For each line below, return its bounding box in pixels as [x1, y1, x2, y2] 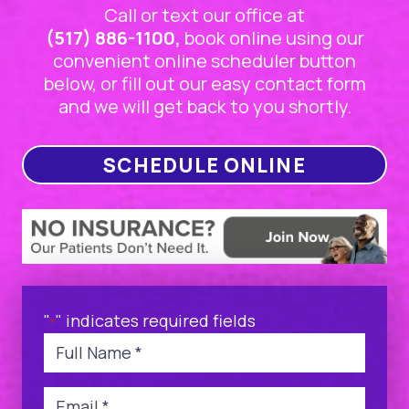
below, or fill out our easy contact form [43, 71, 366, 97]
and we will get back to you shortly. [58, 94, 351, 120]
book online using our [180, 26, 364, 51]
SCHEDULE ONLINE [103, 152, 306, 179]
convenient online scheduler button [53, 48, 356, 74]
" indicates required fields [56, 309, 256, 331]
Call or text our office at [104, 3, 305, 28]
